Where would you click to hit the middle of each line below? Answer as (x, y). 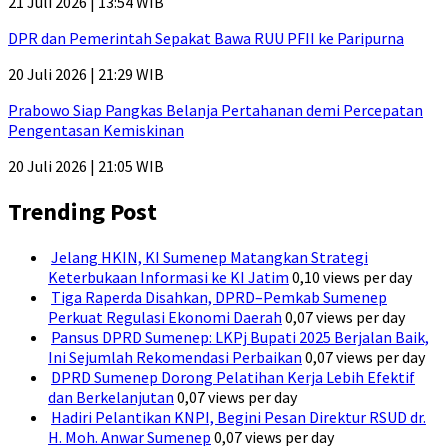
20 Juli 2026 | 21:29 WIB (86, 74)
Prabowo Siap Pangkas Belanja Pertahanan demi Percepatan (215, 110)
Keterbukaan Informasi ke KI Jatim (168, 277)
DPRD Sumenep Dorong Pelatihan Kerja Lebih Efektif (233, 377)
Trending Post (82, 212)
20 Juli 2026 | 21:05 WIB (86, 166)
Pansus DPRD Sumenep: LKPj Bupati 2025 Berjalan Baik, (240, 337)
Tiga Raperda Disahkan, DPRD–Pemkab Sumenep (219, 297)
